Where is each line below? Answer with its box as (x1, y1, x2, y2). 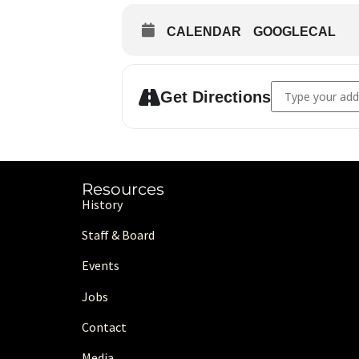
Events (82, 257, 119, 274)
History (82, 196, 123, 212)
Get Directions (160, 87, 271, 106)
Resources (82, 179, 164, 199)
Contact (82, 318, 127, 335)
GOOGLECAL (253, 25, 336, 38)
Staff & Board (82, 227, 155, 244)
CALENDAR (167, 25, 241, 38)
